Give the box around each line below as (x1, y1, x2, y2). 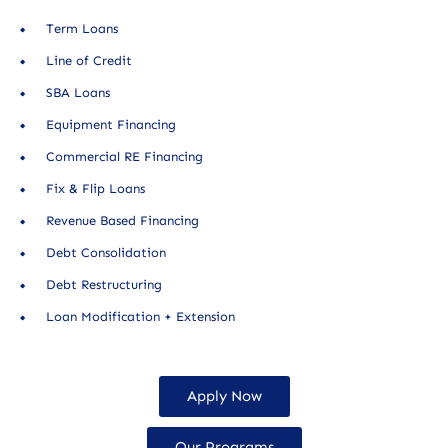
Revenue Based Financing (46, 213, 199, 229)
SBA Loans (46, 85, 110, 101)
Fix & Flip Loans (46, 181, 145, 197)
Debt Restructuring (46, 277, 162, 293)
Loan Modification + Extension (46, 309, 235, 325)
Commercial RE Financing (46, 149, 203, 165)
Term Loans (46, 21, 118, 37)
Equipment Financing (46, 117, 176, 133)
